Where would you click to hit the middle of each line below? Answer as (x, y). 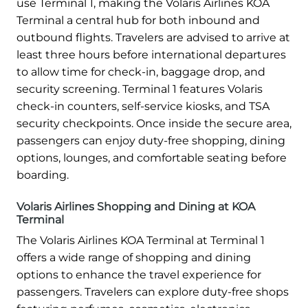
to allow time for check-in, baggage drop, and (141, 71)
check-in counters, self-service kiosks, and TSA (143, 106)
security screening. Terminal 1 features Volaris (140, 89)
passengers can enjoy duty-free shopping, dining (151, 140)
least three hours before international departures (151, 54)
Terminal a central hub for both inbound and (138, 20)
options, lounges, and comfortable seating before (152, 157)
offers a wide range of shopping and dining (134, 257)
